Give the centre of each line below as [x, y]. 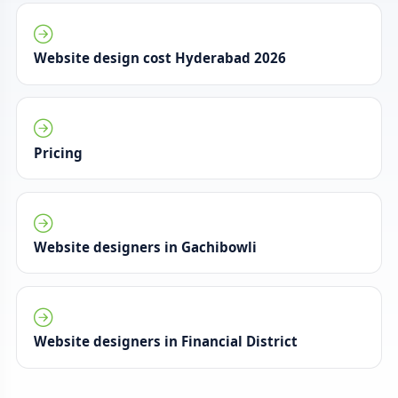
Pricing [59, 152]
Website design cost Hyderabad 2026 [160, 58]
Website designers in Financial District [166, 342]
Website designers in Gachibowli [146, 247]
